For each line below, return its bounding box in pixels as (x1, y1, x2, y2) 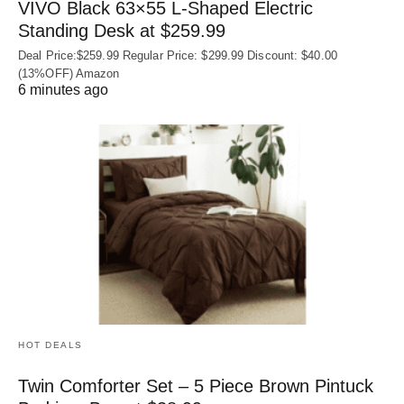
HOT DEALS (18, 339, 83, 350)
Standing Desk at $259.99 (18, 21, 225, 41)
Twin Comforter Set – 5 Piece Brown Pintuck (18, 375, 373, 396)
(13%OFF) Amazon (18, 67, 120, 81)
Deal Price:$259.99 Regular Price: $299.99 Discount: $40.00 (18, 49, 337, 63)
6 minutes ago (18, 82, 108, 98)
